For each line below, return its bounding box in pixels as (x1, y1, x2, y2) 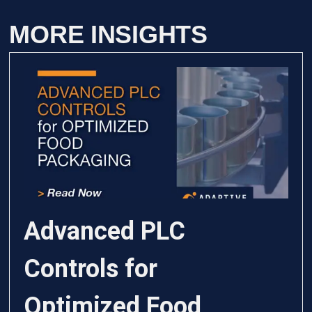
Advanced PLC (24, 217, 186, 247)
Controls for (24, 254, 158, 284)
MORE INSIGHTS (9, 19, 208, 49)
